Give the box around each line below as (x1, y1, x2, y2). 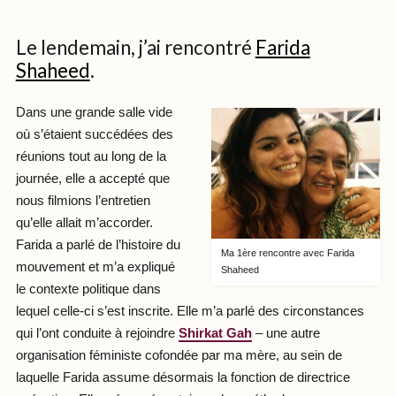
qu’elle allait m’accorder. (15, 216, 153, 231)
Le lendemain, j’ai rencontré (15, 34, 255, 59)
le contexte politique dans (15, 282, 161, 297)
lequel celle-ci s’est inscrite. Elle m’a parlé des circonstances (15, 304, 364, 319)
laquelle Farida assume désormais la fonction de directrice (15, 370, 350, 385)
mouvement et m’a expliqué (15, 260, 175, 275)
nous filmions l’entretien (15, 194, 150, 209)
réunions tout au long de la (15, 149, 166, 164)
